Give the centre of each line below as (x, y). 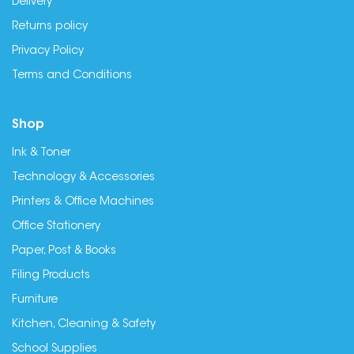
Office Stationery (56, 227)
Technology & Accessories (83, 178)
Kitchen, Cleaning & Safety (84, 325)
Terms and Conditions (72, 76)
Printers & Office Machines (83, 202)
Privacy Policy (48, 51)
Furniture (35, 300)
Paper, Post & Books (64, 251)
